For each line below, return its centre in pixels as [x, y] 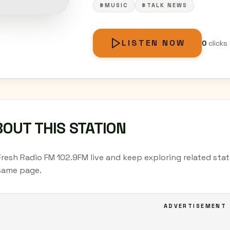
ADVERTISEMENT [195, 206]
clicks [217, 43]
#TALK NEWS [164, 5]
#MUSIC [114, 5]
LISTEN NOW [154, 43]
